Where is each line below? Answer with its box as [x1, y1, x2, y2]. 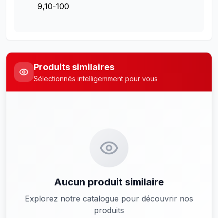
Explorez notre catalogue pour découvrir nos [25, 194, 193, 203]
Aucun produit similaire [54, 176, 164, 188]
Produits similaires [34, 62, 114, 72]
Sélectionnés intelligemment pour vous [34, 74, 158, 83]
